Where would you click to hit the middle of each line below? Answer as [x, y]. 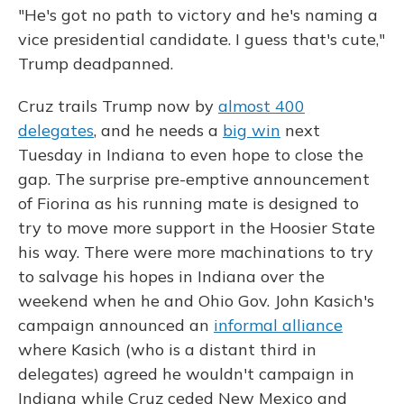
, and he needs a [158, 131]
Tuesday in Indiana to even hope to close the [191, 155]
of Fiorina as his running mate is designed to [188, 204]
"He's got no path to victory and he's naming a [198, 15]
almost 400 [262, 106]
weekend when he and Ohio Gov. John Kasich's [196, 301]
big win [252, 131]
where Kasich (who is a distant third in [167, 350]
